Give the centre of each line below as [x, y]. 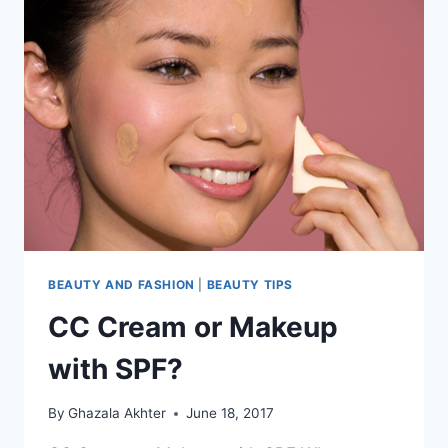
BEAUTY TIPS [250, 284]
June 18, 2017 [230, 413]
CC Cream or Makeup [193, 326]
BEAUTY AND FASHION [121, 284]
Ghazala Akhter [117, 413]
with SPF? [115, 368]
